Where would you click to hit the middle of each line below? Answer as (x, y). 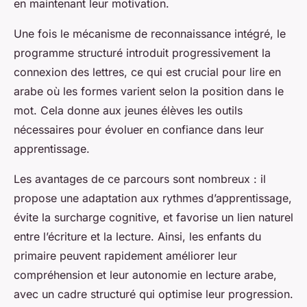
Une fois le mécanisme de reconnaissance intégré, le (150, 34)
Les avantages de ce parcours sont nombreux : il (140, 179)
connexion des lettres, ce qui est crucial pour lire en (147, 72)
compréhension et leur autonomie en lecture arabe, (145, 275)
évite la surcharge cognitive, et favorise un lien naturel (153, 218)
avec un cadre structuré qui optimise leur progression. (153, 294)
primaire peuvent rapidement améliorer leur (125, 256)
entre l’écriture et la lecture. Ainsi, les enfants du (137, 237)
